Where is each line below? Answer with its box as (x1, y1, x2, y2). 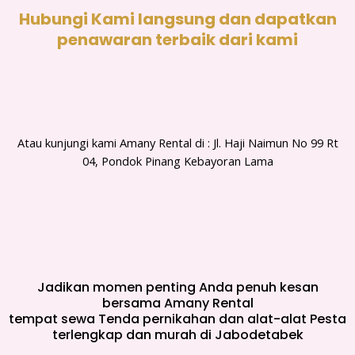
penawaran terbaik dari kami (57, 28, 298, 51)
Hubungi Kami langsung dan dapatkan (18, 7, 337, 30)
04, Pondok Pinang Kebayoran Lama (82, 152, 273, 169)
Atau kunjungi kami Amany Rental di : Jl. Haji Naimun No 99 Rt (17, 134, 338, 151)
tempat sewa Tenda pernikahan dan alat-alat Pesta (9, 310, 346, 329)
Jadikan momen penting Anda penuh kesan (36, 278, 319, 297)
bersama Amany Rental (101, 294, 254, 313)
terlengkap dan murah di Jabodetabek (52, 326, 303, 345)
